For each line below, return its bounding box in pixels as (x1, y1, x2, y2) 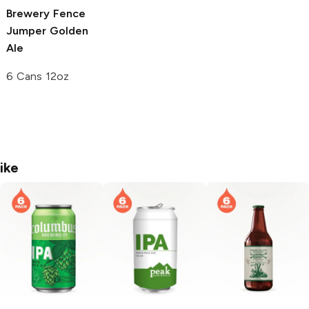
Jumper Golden (6, 23, 88, 37)
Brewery (6, 6, 50, 20)
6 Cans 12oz (6, 69, 69, 83)
